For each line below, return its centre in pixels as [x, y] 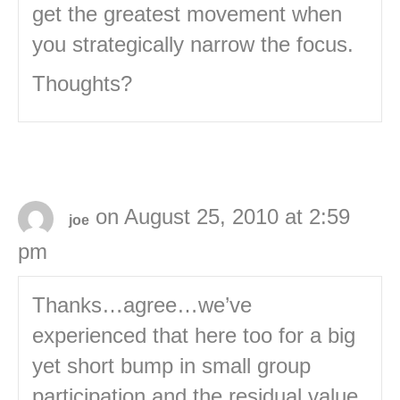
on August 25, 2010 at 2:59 [223, 217]
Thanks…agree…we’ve [142, 305]
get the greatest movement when [187, 14]
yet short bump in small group [171, 366]
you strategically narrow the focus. [193, 45]
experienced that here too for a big [194, 336]
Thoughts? [82, 84]
